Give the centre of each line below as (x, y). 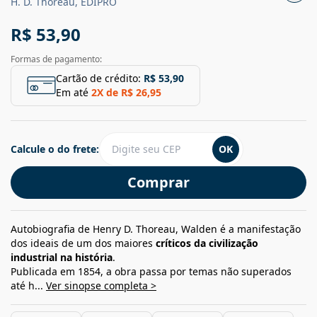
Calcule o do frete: (55, 149)
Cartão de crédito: (98, 78)
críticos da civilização (207, 243)
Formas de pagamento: (56, 59)
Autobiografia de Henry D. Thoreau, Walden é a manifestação (156, 229)
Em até (72, 92)
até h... (28, 285)
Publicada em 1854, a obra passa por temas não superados (151, 271)
